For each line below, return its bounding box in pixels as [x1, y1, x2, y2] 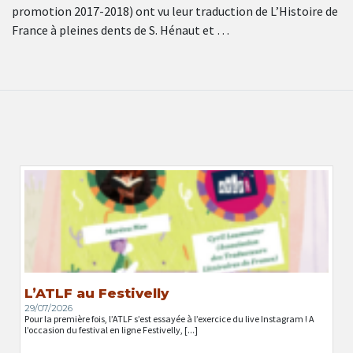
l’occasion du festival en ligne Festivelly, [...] [24, 323, 198, 336]
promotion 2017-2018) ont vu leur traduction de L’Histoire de [12, 3, 338, 20]
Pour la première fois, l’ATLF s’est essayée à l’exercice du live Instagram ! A [24, 312, 314, 325]
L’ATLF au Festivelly [24, 284, 169, 301]
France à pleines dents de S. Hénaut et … [12, 22, 229, 39]
